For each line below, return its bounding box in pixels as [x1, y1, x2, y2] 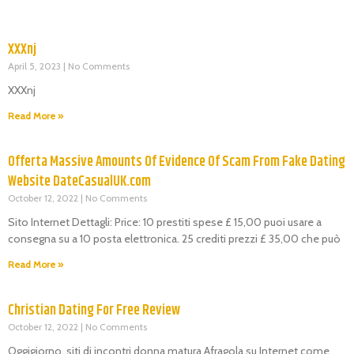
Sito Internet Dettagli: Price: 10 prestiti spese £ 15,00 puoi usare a [8, 214, 322, 229]
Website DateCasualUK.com [8, 170, 151, 193]
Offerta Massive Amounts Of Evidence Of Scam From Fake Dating [8, 150, 345, 173]
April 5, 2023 [8, 59, 63, 72]
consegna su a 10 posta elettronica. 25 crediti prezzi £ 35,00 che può [8, 231, 341, 246]
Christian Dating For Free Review [8, 299, 180, 322]
